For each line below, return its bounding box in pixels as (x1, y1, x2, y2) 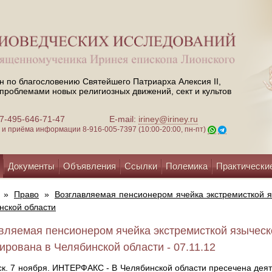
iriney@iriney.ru (138, 114, 198, 124)
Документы (8, 161, 55, 171)
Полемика (166, 161, 208, 171)
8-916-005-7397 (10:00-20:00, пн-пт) (83, 125, 208, 134)
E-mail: (109, 114, 138, 124)
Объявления (63, 161, 116, 171)
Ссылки (124, 161, 157, 171)
